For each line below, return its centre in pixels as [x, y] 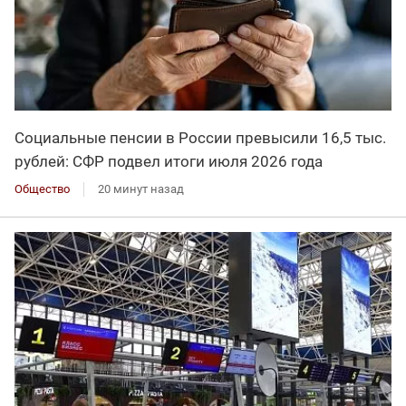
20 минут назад [141, 188]
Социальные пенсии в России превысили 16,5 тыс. [200, 137]
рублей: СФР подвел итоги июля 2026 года [169, 161]
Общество [42, 188]
